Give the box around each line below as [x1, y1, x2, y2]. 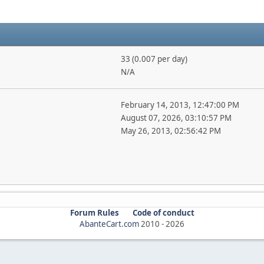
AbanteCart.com [80, 218, 139, 229]
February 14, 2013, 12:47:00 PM [120, 99, 239, 110]
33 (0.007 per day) [120, 53, 187, 64]
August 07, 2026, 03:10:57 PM [120, 112, 232, 123]
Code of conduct [132, 207, 194, 218]
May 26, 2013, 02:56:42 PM [120, 125, 221, 136]
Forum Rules [70, 207, 119, 218]
